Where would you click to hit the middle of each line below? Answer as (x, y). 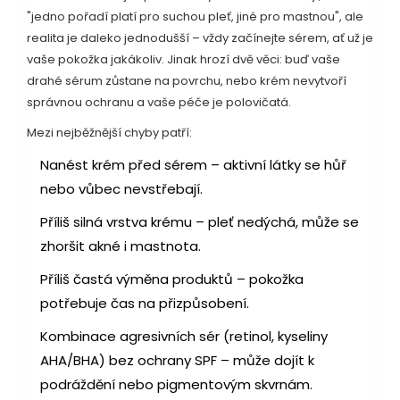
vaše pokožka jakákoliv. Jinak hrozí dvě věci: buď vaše (183, 59)
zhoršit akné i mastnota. (121, 246)
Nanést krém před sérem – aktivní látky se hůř (193, 164)
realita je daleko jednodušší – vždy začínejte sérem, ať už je (200, 37)
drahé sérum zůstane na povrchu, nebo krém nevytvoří (187, 80)
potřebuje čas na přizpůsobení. (145, 303)
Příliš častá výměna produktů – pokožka (172, 279)
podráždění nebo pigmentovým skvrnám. (176, 384)
